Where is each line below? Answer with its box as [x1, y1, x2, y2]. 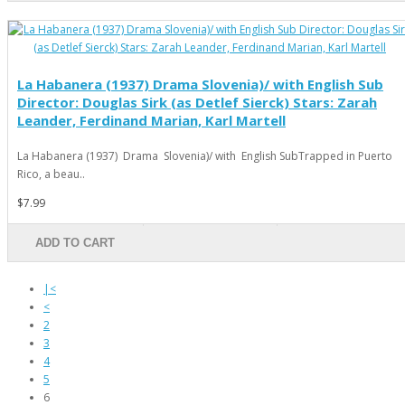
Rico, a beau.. [17, 165, 85, 182]
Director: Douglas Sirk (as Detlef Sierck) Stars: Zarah [17, 92, 377, 111]
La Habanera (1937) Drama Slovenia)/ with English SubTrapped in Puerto [17, 147, 392, 164]
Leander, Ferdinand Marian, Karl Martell [17, 110, 286, 129]
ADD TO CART [35, 235, 116, 250]
